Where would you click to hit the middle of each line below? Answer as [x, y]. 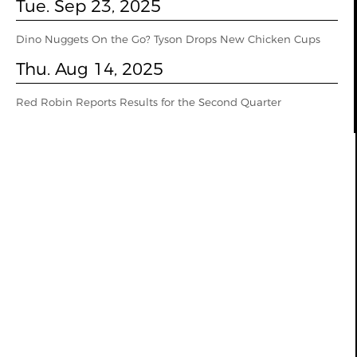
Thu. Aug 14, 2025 [90, 69]
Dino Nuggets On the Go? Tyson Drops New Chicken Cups [168, 39]
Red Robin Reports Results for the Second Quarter [149, 102]
